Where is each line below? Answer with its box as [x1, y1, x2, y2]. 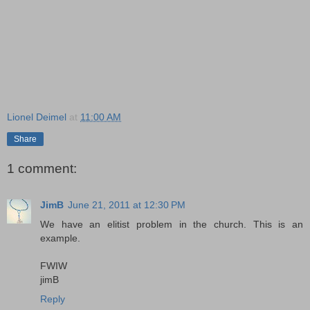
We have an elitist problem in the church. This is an [40, 218, 303, 230]
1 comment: [7, 161, 77, 176]
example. [40, 232, 80, 244]
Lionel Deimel [7, 111, 66, 123]
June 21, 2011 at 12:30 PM [68, 199, 185, 210]
